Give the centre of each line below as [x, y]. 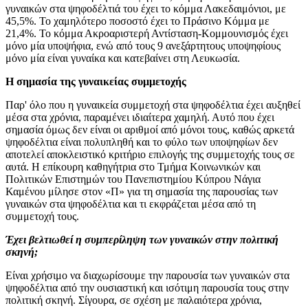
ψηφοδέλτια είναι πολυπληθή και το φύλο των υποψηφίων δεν [142, 142]
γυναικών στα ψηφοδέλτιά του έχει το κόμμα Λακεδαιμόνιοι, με [146, 8]
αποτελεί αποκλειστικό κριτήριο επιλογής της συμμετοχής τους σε [150, 154]
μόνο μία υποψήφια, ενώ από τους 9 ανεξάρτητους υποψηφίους [143, 45]
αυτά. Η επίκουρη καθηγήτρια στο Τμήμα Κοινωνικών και [133, 166]
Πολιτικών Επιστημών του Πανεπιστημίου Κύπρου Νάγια [133, 179]
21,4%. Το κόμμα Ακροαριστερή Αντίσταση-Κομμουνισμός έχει [147, 33]
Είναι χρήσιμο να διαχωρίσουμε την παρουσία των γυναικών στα [147, 275]
